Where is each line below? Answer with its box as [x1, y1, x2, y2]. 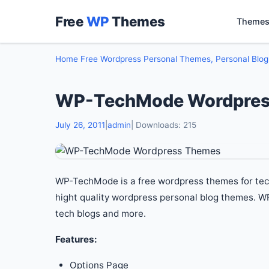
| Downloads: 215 [131, 120, 196, 130]
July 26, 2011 [55, 120, 105, 130]
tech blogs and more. [55, 208, 146, 219]
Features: [55, 234, 97, 245]
